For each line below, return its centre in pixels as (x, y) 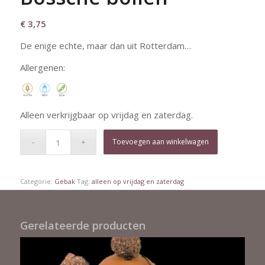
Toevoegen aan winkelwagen (161, 142)
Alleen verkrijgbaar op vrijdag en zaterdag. (106, 115)
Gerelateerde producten (83, 226)
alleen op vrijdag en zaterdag (138, 182)
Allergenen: (42, 67)
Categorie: (37, 182)
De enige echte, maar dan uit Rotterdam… (105, 46)
